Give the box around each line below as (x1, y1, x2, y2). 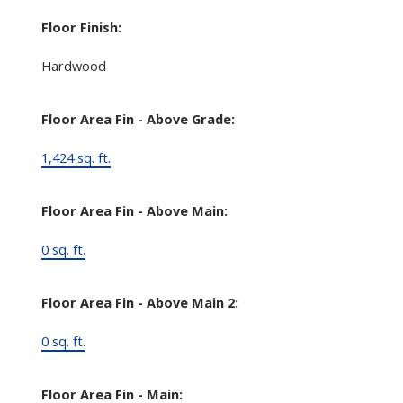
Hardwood (40, 56, 106, 75)
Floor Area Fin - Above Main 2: (40, 292, 238, 311)
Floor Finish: (40, 17, 121, 36)
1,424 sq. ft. (40, 148, 111, 166)
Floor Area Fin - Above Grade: (40, 109, 235, 128)
